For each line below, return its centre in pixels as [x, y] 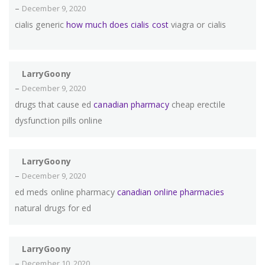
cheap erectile [197, 105]
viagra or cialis [197, 25]
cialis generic [41, 25]
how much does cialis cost [117, 25]
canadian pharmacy [131, 105]
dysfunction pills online [59, 121]
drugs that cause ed [54, 105]
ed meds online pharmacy [66, 192]
